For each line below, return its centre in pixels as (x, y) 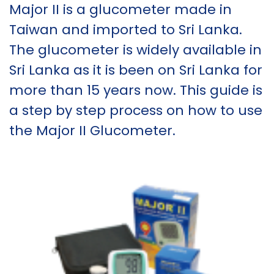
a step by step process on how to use (136, 110)
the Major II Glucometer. (92, 131)
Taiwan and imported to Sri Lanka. (126, 30)
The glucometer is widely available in (135, 50)
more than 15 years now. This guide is (136, 90)
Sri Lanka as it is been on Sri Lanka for (136, 70)
